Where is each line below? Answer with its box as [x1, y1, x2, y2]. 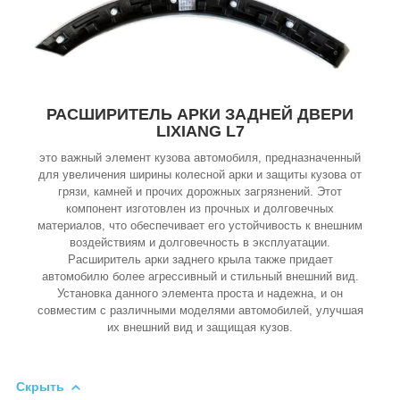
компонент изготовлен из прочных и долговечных [66, 202, 334, 216]
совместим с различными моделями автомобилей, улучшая [37, 304, 363, 318]
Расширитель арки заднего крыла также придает [67, 253, 333, 267]
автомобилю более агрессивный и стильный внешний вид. [41, 270, 359, 284]
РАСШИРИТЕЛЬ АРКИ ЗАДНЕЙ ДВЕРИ [46, 105, 354, 124]
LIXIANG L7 [155, 122, 245, 141]
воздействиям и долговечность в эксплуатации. [70, 236, 330, 250]
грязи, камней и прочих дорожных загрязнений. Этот [58, 185, 342, 199]
